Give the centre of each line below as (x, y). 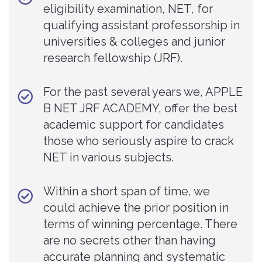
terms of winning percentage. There (140, 224)
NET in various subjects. (108, 157)
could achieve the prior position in (136, 207)
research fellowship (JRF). (113, 58)
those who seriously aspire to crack (139, 141)
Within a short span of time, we (127, 191)
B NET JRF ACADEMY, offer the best (140, 108)
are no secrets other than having (130, 240)
